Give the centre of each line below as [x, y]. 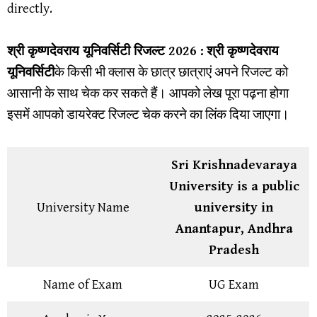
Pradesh [234, 249]
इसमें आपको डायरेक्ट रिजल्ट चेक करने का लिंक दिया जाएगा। [148, 115]
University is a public [234, 186]
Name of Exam [83, 284]
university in [234, 207]
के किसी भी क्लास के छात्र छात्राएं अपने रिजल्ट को [171, 73]
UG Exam [234, 284]
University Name [83, 207]
